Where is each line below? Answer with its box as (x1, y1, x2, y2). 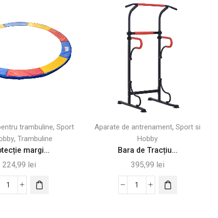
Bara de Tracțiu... (117, 145, 178, 155)
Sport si (176, 123, 201, 132)
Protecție (7, 197, 39, 206)
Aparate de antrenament (94, 123, 173, 132)
